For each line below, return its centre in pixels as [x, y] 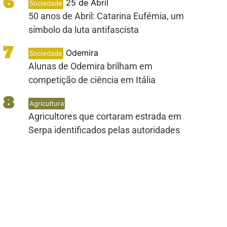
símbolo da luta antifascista [83, 30]
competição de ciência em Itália [92, 80]
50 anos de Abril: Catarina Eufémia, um [106, 16]
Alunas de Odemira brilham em [90, 66]
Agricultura [46, 103]
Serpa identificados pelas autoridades [104, 130]
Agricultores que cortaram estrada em [105, 116]
